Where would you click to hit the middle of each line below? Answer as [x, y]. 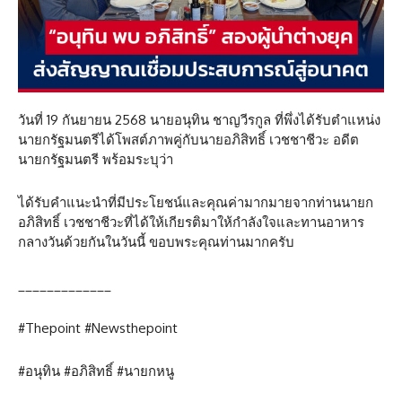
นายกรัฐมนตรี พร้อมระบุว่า [96, 160]
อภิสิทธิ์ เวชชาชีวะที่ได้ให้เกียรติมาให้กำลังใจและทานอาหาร [191, 223]
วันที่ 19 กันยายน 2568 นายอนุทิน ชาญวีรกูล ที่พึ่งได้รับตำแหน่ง [199, 120]
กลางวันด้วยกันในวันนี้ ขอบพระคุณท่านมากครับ [156, 242]
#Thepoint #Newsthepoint [98, 328]
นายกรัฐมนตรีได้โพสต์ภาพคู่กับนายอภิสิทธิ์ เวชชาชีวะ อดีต [188, 140]
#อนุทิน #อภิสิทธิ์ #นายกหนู [96, 371]
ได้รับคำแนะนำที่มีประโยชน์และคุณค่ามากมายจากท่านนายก [196, 203]
